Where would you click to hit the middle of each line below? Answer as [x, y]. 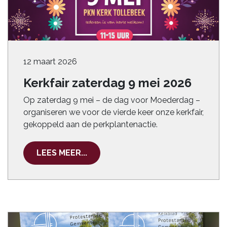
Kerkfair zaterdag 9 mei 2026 [107, 83]
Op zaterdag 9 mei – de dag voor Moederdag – [112, 100]
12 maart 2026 [50, 62]
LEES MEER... [62, 153]
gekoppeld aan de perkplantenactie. [90, 124]
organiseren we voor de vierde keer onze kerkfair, [113, 112]
